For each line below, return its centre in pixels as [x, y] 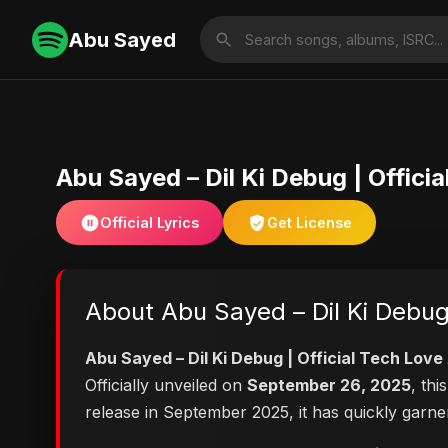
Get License [309, 222]
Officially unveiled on [166, 385]
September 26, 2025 [329, 385]
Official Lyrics [149, 222]
